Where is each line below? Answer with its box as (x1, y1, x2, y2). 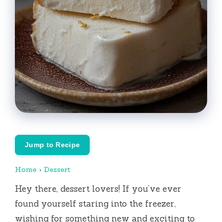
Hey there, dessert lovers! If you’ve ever (15, 183, 181, 195)
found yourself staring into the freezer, (15, 198, 176, 210)
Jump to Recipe (25, 140, 80, 149)
